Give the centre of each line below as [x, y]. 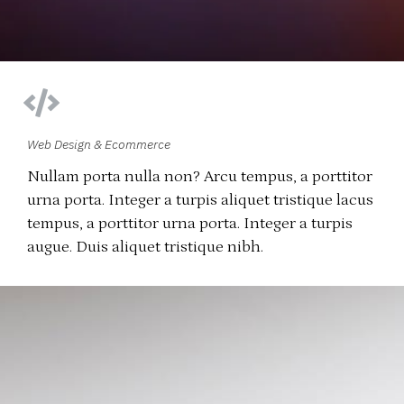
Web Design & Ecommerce [99, 145]
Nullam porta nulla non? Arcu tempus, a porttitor [200, 177]
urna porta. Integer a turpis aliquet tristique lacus [200, 201]
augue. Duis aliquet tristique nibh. [145, 248]
